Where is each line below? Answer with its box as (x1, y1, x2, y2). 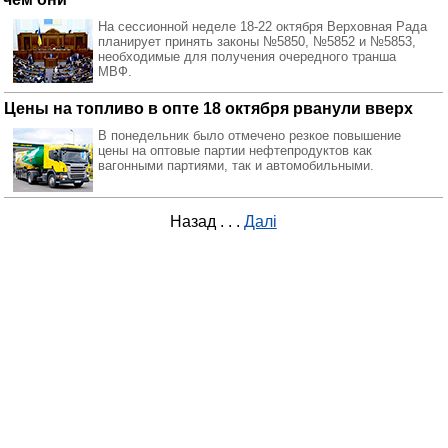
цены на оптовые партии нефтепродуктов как (98, 143, 372, 158)
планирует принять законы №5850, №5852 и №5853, (98, 34, 416, 49)
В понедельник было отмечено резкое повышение (98, 128, 401, 143)
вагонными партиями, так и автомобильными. (98, 158, 374, 173)
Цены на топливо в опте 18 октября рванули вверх (4, 100, 413, 117)
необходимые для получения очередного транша (98, 49, 396, 64)
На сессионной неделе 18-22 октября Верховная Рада (98, 19, 427, 34)
